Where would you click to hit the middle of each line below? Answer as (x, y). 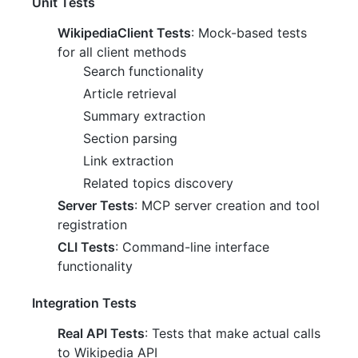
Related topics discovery (158, 183)
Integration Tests (84, 303)
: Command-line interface (192, 247)
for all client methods (122, 52)
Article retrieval (130, 94)
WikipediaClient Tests (124, 33)
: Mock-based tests (249, 33)
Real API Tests (101, 334)
